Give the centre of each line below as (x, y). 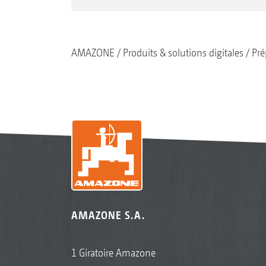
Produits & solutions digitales (183, 53)
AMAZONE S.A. (108, 216)
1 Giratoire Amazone (113, 253)
